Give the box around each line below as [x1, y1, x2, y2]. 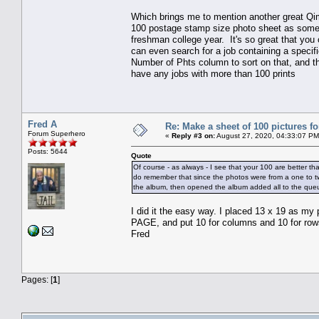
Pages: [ [21, 274, 53, 284]
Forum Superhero [28, 129, 85, 137]
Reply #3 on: [172, 131, 215, 140]
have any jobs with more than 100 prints [131, 68, 296, 79]
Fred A [28, 118, 57, 130]
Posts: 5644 [28, 147, 68, 155]
